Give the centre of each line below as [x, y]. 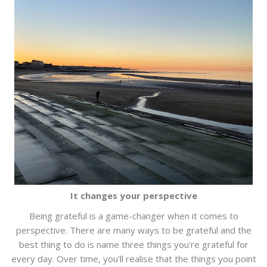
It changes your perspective [133, 196]
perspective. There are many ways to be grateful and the [133, 230]
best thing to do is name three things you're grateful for [133, 245]
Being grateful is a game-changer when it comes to [133, 216]
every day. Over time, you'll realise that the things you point [133, 259]
